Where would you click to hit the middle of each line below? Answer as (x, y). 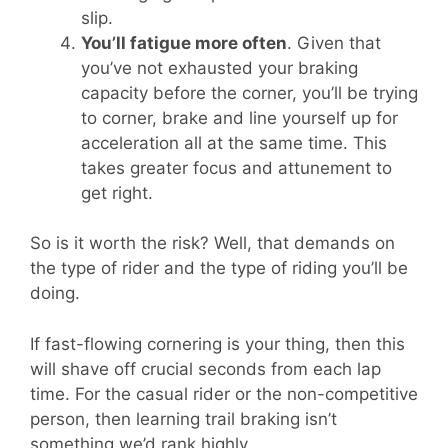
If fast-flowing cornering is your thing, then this (217, 343)
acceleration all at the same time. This (234, 142)
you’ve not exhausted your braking (219, 67)
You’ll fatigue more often (184, 42)
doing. (55, 293)
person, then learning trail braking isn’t (183, 418)
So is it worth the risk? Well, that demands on (212, 243)
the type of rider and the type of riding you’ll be (219, 268)
